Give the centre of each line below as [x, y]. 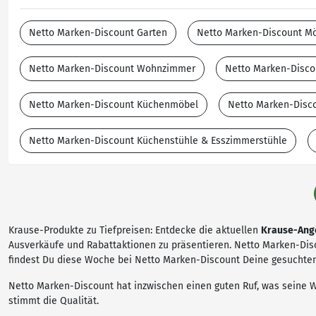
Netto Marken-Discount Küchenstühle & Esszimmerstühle [158, 141]
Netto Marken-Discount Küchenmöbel [114, 105]
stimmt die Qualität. [54, 301]
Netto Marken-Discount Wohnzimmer [112, 69]
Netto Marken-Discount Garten [98, 33]
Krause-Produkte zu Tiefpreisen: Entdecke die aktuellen [135, 230]
